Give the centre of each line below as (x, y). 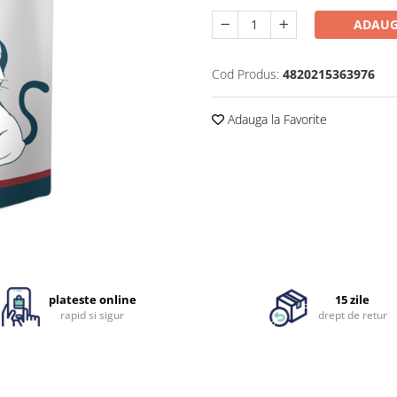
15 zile (353, 300)
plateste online (92, 300)
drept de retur (352, 315)
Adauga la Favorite (276, 120)
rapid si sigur (93, 315)
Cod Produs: (245, 74)
